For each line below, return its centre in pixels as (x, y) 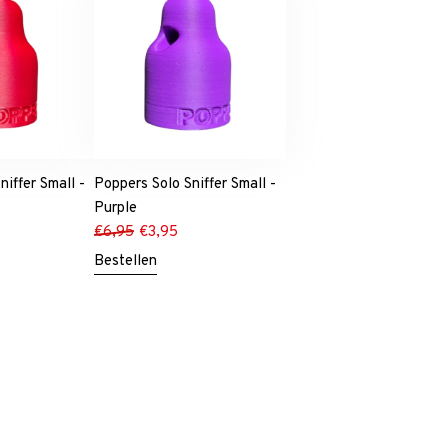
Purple (116, 208)
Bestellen (126, 261)
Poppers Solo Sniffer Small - (185, 184)
